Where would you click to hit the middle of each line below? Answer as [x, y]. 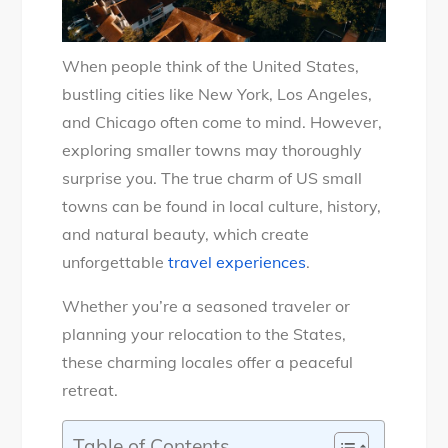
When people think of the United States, [211, 65]
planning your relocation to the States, [204, 333]
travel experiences [237, 261]
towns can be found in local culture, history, [222, 205]
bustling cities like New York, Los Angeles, [217, 93]
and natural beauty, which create [186, 233]
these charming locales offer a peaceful [208, 361]
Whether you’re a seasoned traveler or [206, 305]
